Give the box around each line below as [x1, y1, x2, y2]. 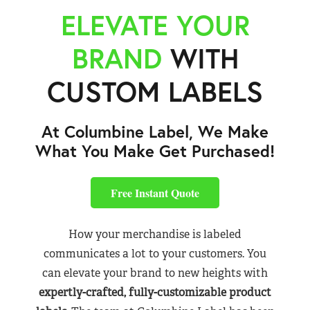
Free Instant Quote [111, 184, 199, 201]
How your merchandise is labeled [69, 227, 241, 242]
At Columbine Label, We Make [42, 120, 268, 143]
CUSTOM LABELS [47, 73, 263, 109]
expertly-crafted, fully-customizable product [39, 285, 271, 300]
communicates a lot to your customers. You [44, 246, 266, 262]
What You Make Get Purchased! [35, 140, 275, 162]
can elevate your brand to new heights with [42, 266, 268, 281]
